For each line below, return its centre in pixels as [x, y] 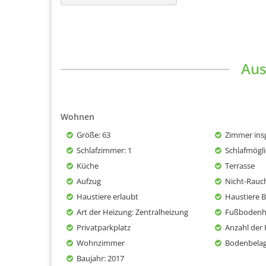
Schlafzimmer [100, 150]
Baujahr [90, 258]
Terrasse [240, 165]
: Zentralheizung [160, 212]
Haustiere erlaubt [107, 196]
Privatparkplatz [104, 227]
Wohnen [77, 116]
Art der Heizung [104, 212]
